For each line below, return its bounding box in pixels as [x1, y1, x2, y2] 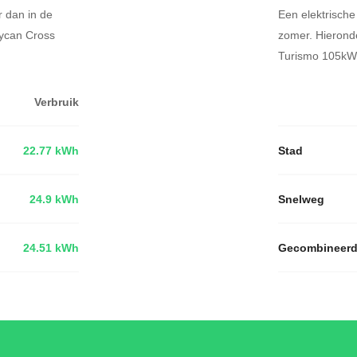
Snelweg [278, 190, 324, 207]
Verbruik [34, 93, 79, 110]
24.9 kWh [29, 190, 79, 207]
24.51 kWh [23, 239, 79, 256]
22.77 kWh [23, 142, 79, 159]
